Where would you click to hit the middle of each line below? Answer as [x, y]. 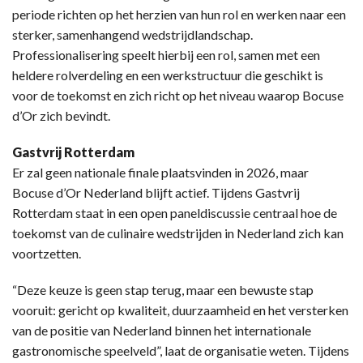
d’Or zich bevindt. [61, 115]
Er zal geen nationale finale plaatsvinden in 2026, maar [160, 172]
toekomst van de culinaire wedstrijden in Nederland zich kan [178, 233]
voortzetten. [47, 253]
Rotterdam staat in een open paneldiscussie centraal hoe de [175, 212]
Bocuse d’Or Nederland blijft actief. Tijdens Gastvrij [156, 192]
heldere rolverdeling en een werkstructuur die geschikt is [168, 75]
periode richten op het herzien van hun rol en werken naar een [179, 14]
